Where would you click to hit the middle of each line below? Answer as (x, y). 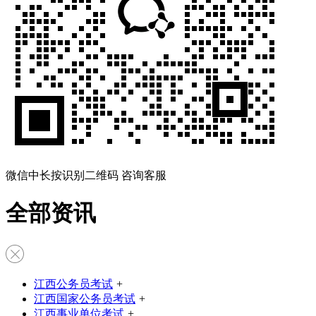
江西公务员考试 (73, 284)
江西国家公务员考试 (85, 298)
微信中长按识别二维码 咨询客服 (86, 175)
